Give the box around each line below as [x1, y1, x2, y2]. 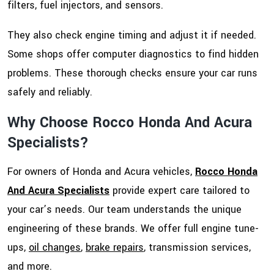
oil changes [29, 240, 81, 255]
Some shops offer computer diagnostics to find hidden [7, 47, 259, 62]
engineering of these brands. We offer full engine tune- [7, 221, 259, 236]
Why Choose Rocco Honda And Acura [7, 113, 252, 133]
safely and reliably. [7, 85, 92, 100]
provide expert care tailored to [109, 183, 250, 198]
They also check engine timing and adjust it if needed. [7, 28, 256, 43]
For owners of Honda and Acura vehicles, [7, 165, 195, 179]
